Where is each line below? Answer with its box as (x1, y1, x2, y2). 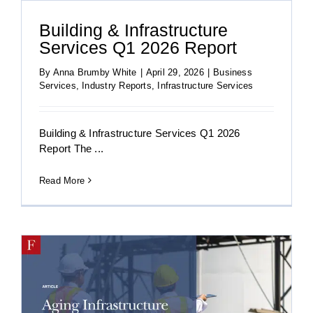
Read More (39, 175, 85, 186)
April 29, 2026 (145, 66, 204, 78)
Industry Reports (82, 80, 152, 91)
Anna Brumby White (52, 66, 137, 78)
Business (213, 66, 252, 78)
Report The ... (39, 142, 104, 154)
